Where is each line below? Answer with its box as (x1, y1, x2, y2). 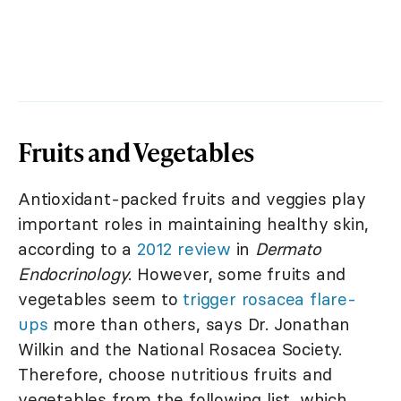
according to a (18, 237, 138, 260)
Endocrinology (18, 262, 129, 285)
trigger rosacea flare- (183, 287, 356, 310)
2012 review (137, 237, 231, 260)
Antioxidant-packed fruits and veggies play (18, 187, 366, 209)
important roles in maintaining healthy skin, (18, 212, 370, 235)
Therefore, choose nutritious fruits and (18, 363, 333, 385)
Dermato (255, 237, 321, 260)
